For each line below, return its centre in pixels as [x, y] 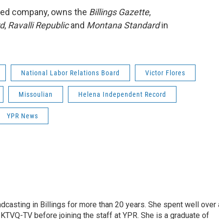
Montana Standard [123, 25]
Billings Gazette [119, 12]
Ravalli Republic [38, 25]
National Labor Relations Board [70, 73]
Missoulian [36, 94]
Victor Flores [165, 73]
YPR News [22, 116]
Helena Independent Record [122, 94]
